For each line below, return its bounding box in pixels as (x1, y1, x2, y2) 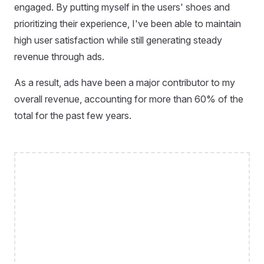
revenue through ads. (14, 50, 104, 62)
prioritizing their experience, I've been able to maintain (14, 17, 241, 29)
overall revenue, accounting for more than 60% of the (14, 93, 243, 105)
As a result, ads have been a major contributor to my (14, 76, 235, 88)
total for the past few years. (14, 109, 131, 121)
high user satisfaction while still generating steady (14, 34, 222, 46)
